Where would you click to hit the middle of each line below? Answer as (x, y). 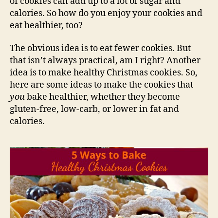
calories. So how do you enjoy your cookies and (106, 13)
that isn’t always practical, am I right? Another (105, 61)
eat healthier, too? (46, 25)
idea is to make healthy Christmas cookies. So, (104, 73)
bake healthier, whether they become (102, 97)
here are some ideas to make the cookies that (101, 85)
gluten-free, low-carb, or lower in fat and (94, 109)
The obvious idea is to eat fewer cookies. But (100, 49)
